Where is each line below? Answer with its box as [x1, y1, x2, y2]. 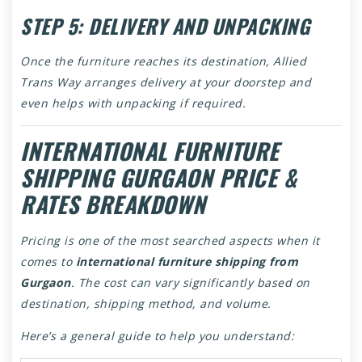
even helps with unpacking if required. [20, 95, 246, 111]
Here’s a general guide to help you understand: [20, 327, 294, 343]
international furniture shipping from [75, 253, 298, 269]
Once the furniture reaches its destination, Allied [20, 53, 306, 69]
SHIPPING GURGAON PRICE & [20, 160, 297, 194]
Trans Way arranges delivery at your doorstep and [20, 74, 311, 90]
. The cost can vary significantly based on [70, 274, 310, 290]
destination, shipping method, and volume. [20, 295, 271, 311]
